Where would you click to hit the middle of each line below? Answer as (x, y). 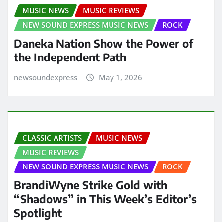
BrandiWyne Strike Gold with (90, 185)
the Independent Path (70, 57)
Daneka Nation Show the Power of (104, 43)
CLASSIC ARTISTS (52, 138)
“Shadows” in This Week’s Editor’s (105, 198)
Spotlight (38, 212)
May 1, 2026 (120, 77)
